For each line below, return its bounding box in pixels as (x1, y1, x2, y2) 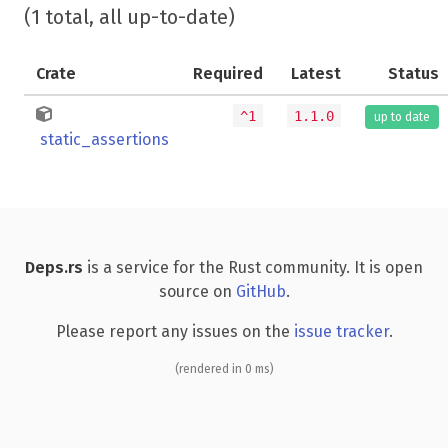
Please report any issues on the (55, 321, 294, 341)
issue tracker (293, 321, 389, 341)
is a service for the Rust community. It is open (83, 257, 423, 277)
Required (193, 63, 263, 83)
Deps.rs (25, 257, 83, 277)
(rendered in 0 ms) (174, 361, 274, 376)
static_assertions (40, 129, 169, 149)
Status (388, 63, 439, 83)
